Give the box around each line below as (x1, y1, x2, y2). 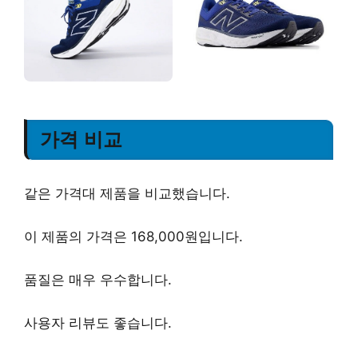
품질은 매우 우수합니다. (24, 271, 172, 288)
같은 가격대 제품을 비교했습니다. (24, 185, 230, 201)
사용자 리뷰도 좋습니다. (24, 314, 172, 331)
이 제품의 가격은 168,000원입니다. (24, 228, 243, 245)
